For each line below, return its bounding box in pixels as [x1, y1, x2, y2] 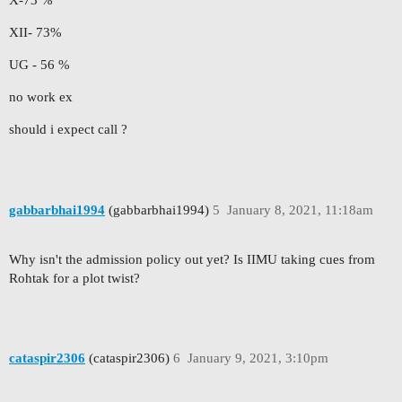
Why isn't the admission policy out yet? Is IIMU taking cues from [9, 251, 375, 267]
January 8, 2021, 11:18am [226, 202, 373, 217]
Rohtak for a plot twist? [9, 270, 140, 285]
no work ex [9, 90, 73, 105]
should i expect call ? [9, 122, 127, 137]
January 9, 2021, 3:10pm [187, 351, 328, 366]
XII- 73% [9, 25, 62, 40]
